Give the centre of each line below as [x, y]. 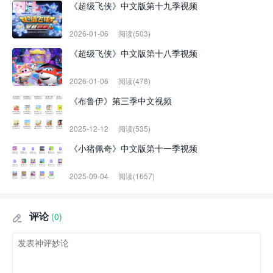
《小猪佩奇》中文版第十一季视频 [133, 148]
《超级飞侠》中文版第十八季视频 [133, 53]
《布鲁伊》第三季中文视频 [121, 100]
